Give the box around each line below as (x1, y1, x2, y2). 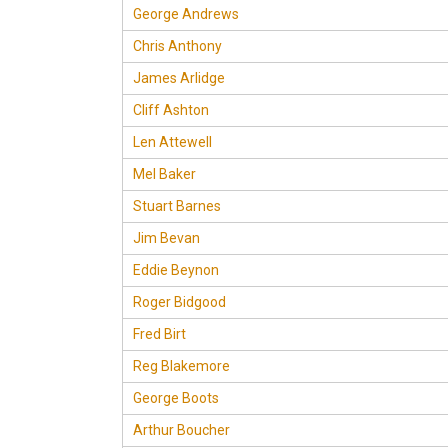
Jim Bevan (133, 230, 200, 246)
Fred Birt (133, 326, 186, 342)
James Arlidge (133, 70, 225, 86)
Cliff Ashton (133, 102, 209, 118)
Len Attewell (133, 134, 212, 150)
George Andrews (133, 6, 239, 22)
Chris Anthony (133, 38, 222, 54)
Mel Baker (133, 166, 196, 182)
